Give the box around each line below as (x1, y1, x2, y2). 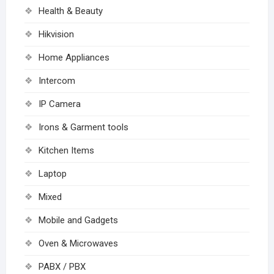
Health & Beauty (38, 6, 103, 17)
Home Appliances (38, 52, 109, 64)
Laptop (38, 168, 67, 180)
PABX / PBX (38, 261, 86, 273)
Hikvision (38, 29, 74, 40)
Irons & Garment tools (38, 122, 128, 133)
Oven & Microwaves (38, 238, 118, 250)
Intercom (38, 75, 75, 87)
